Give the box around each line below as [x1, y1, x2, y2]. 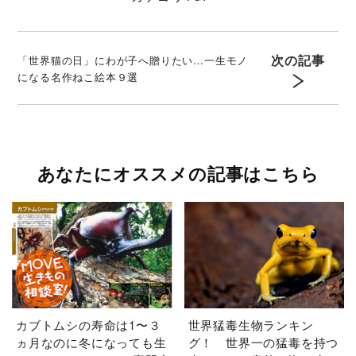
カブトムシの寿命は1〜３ [16, 316, 161, 334]
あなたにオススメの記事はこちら [37, 161, 319, 187]
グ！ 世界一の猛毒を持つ [188, 334, 339, 351]
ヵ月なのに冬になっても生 [16, 334, 167, 351]
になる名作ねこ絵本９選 [17, 68, 139, 84]
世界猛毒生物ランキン [188, 316, 314, 334]
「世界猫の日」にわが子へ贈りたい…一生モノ [17, 52, 249, 68]
